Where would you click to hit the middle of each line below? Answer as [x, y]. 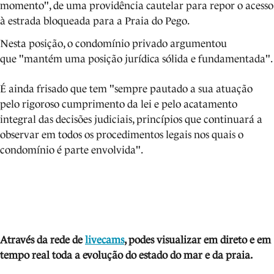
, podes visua [152, 240]
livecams [105, 240]
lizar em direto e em [226, 240]
